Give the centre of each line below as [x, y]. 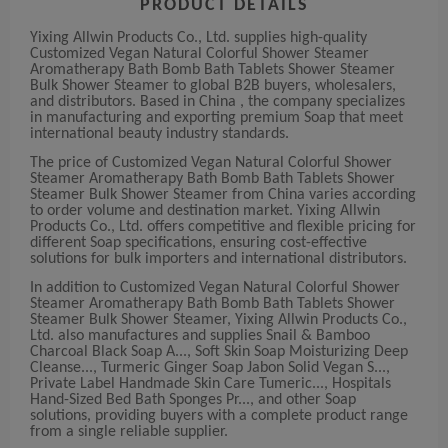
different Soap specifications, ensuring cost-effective [198, 243]
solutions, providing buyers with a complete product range [219, 416]
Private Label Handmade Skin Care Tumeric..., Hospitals [210, 384]
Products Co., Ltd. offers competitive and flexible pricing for [223, 227]
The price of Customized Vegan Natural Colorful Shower [211, 163]
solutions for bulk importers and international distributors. [218, 259]
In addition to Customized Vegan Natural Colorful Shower [215, 288]
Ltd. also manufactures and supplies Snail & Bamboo [200, 336]
